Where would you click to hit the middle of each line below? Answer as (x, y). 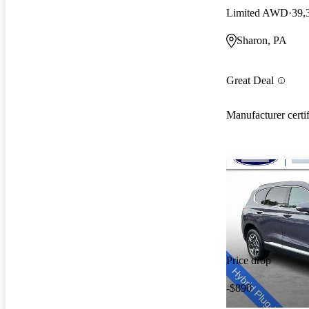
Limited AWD (257, 12)
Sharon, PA (262, 40)
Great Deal (250, 81)
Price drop (249, 261)
